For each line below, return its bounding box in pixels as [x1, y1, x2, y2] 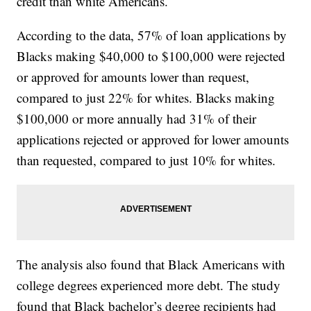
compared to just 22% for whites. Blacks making [17, 89, 276, 107]
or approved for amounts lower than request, [17, 68, 250, 86]
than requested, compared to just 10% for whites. [17, 151, 276, 169]
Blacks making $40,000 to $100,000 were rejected [17, 47, 286, 65]
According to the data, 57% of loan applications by [17, 26, 287, 44]
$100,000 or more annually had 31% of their [17, 110, 257, 128]
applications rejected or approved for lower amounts [17, 131, 289, 149]
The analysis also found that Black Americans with [17, 255, 286, 274]
